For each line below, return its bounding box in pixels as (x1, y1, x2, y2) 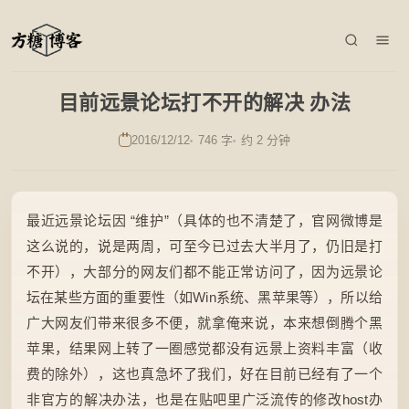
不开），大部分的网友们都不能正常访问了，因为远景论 (26, 264, 383, 279)
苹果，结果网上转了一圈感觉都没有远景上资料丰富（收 (26, 341, 383, 356)
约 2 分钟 (241, 133, 290, 147)
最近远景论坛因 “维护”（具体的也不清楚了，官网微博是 (26, 213, 383, 228)
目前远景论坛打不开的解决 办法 (58, 91, 351, 114)
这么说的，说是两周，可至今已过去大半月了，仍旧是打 (26, 238, 383, 254)
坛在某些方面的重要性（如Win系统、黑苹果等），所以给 (26, 289, 383, 305)
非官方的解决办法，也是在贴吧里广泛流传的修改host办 (26, 392, 383, 407)
